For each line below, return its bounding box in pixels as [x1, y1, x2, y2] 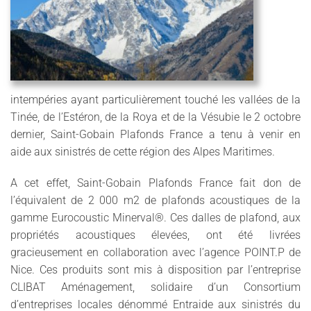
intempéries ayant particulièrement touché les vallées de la [10, 93, 301, 106]
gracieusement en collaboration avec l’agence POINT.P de [10, 246, 301, 259]
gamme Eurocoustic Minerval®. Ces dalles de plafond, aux [10, 211, 301, 224]
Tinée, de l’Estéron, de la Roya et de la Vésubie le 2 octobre [10, 110, 301, 124]
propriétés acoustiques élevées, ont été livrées [10, 228, 301, 242]
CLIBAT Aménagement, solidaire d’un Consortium [10, 280, 301, 294]
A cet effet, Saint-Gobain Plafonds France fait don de [10, 176, 301, 190]
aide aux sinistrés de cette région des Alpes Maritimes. [10, 145, 275, 158]
